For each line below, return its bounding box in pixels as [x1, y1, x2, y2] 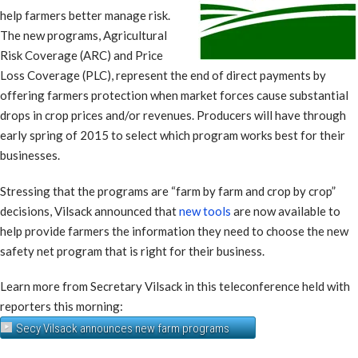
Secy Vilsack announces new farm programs [16, 321, 229, 336]
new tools [179, 203, 231, 218]
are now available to [231, 203, 340, 218]
